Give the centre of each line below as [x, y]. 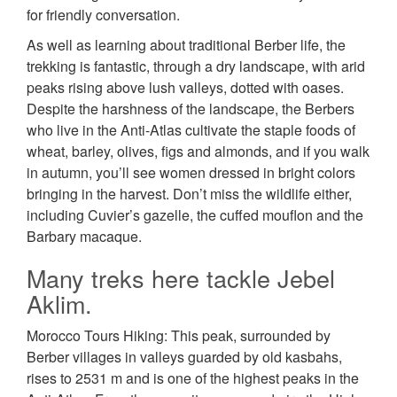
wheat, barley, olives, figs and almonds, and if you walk [198, 152]
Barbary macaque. [84, 237]
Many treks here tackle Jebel [181, 278]
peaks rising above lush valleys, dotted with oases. [185, 88]
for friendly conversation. [103, 15]
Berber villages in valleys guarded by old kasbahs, [184, 357]
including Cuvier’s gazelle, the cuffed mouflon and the [195, 215]
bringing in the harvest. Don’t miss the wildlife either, [189, 194]
